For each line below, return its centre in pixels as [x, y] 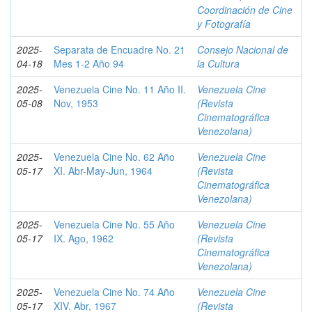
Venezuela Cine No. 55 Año [114, 224]
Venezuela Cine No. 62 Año [114, 157]
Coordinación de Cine [245, 10]
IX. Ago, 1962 [84, 238]
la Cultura [218, 63]
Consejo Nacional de [243, 49]
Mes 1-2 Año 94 [89, 63]
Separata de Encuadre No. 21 [119, 49]
